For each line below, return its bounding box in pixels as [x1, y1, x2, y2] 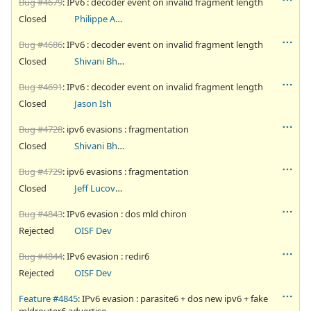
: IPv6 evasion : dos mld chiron [62, 207, 187, 220]
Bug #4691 [19, 80, 62, 93]
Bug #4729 [19, 165, 62, 178]
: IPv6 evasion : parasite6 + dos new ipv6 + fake [78, 292, 268, 305]
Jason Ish [74, 96, 112, 110]
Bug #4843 [19, 207, 62, 220]
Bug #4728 [19, 122, 62, 135]
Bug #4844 [19, 249, 62, 262]
